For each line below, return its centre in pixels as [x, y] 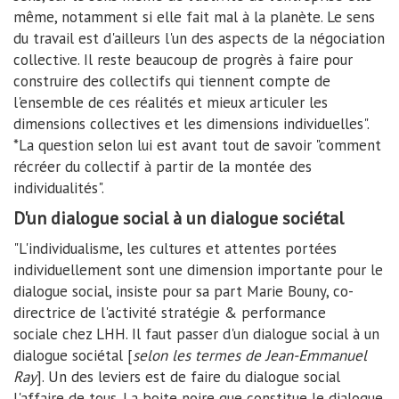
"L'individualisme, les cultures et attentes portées [175, 249]
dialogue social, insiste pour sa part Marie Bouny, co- [183, 292]
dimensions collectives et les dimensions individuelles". [191, 124]
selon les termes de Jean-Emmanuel [250, 356]
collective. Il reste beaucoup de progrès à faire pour [183, 60]
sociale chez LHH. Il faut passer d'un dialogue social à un [196, 334]
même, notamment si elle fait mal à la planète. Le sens [194, 17]
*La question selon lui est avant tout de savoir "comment [197, 146]
